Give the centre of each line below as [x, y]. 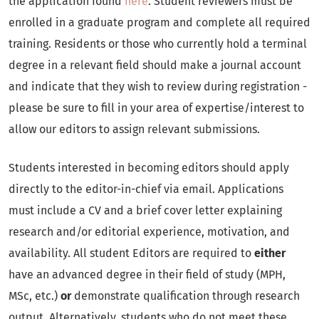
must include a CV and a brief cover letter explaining [145, 210]
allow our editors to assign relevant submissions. [137, 129]
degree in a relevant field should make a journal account [155, 65]
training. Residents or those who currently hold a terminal [158, 44]
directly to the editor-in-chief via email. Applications [146, 189]
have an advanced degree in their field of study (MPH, [147, 274]
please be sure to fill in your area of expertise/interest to [156, 108]
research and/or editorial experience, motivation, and [149, 232]
